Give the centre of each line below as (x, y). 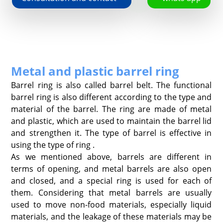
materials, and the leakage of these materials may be (111, 216)
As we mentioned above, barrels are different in (111, 157)
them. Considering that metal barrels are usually (111, 192)
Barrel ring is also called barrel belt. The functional (111, 85)
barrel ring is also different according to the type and (111, 97)
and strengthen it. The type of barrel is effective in (111, 133)
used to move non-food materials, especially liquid (111, 204)
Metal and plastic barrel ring (95, 71)
